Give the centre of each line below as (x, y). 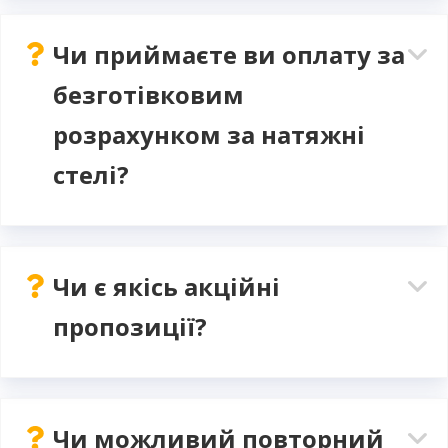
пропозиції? (130, 326)
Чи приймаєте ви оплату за (229, 54)
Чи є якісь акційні (166, 286)
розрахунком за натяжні (209, 134)
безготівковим (148, 94)
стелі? (91, 174)
